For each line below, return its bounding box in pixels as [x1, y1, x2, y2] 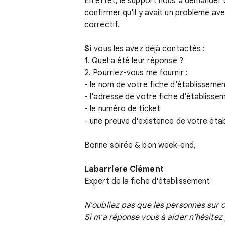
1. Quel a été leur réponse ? [84, 55, 183, 66]
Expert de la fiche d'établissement [84, 176, 210, 186]
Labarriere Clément [84, 164, 164, 174]
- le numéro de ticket [84, 103, 161, 114]
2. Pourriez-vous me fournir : [84, 67, 188, 78]
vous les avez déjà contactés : [92, 43, 205, 54]
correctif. [84, 19, 120, 30]
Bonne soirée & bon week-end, [84, 140, 196, 150]
